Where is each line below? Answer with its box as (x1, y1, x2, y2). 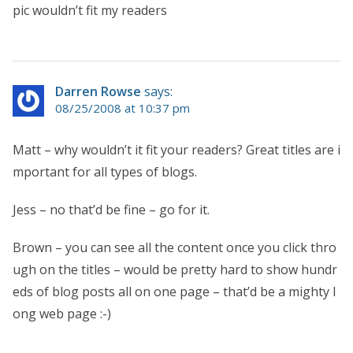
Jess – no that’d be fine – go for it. (13, 200, 210, 218)
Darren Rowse (55, 82, 141, 100)
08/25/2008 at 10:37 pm (55, 99, 190, 116)
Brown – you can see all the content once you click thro (13, 238, 336, 256)
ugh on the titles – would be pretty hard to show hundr (13, 260, 337, 278)
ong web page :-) (13, 304, 111, 322)
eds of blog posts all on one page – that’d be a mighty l (13, 282, 336, 300)
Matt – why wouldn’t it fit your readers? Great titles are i (13, 140, 340, 158)
